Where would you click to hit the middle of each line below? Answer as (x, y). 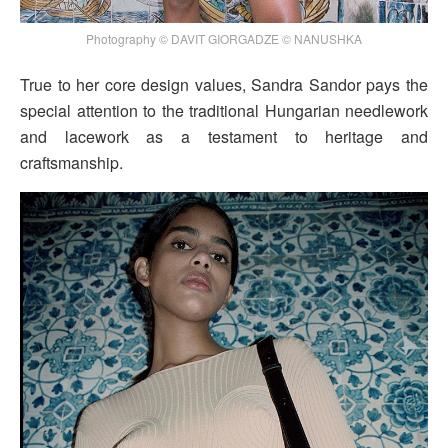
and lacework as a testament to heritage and (224, 137)
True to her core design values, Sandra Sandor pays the (224, 85)
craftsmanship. (71, 163)
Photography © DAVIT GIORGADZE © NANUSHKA (224, 39)
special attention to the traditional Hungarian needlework (224, 111)
